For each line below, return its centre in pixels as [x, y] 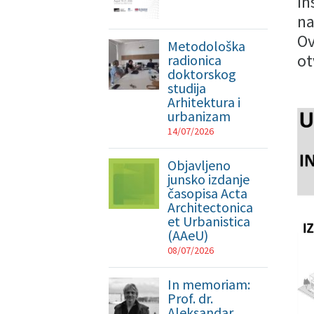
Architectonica [211, 207]
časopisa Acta [208, 193]
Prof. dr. [191, 298]
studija [187, 88]
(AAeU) [188, 235]
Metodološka [207, 46]
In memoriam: [209, 284]
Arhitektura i [204, 102]
